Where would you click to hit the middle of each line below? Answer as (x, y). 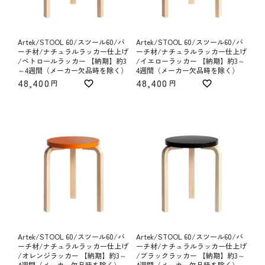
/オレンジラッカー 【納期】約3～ (72, 256)
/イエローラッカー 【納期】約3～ (190, 60)
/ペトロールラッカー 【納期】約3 (72, 60)
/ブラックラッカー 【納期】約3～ (190, 256)
